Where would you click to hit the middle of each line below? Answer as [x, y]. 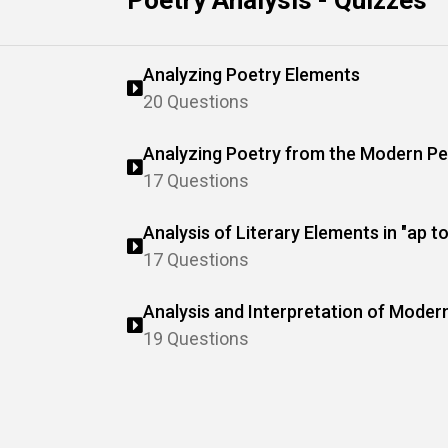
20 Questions [196, 101]
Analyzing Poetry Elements [251, 74]
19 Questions [196, 338]
